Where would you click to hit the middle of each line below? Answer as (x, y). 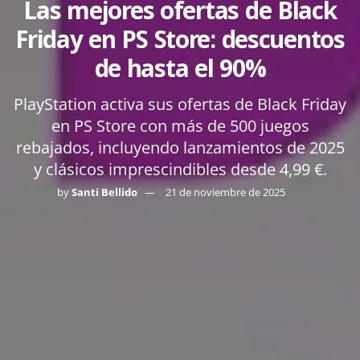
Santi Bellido (104, 192)
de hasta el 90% (180, 72)
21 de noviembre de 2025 (225, 192)
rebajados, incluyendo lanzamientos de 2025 (180, 147)
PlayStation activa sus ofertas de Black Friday (180, 104)
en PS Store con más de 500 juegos (180, 125)
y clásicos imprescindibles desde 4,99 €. (180, 169)
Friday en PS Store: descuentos (180, 43)
